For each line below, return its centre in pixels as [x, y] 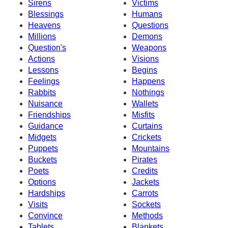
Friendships [49, 115]
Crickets [147, 137]
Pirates [145, 159]
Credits [145, 170]
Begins [145, 70]
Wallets [145, 103]
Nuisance [45, 103]
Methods [147, 215]
